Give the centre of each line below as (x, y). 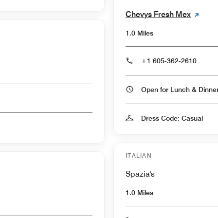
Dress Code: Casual (172, 118)
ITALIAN (139, 155)
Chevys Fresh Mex (158, 14)
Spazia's (140, 174)
